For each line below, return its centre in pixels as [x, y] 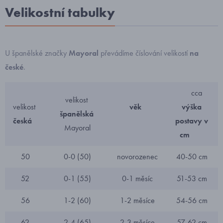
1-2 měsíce [137, 200]
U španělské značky [36, 53]
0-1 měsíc [137, 178]
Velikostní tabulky [60, 12]
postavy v [192, 121]
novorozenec [137, 157]
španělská [76, 114]
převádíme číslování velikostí [145, 53]
